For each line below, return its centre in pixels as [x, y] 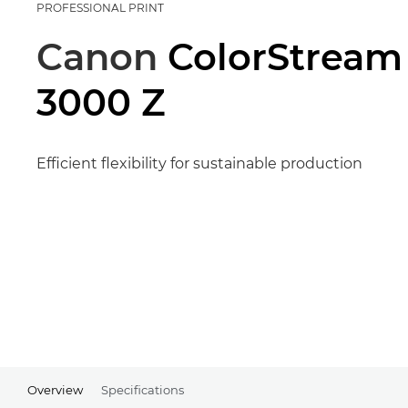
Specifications [143, 390]
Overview [55, 390]
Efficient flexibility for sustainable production [199, 164]
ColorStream [285, 57]
